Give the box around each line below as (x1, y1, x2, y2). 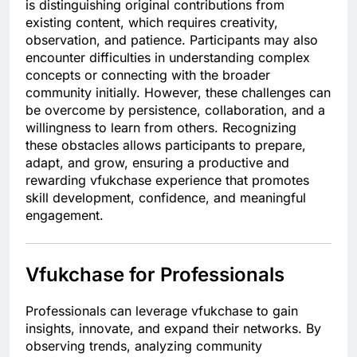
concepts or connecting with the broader (25, 66, 270, 83)
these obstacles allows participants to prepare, (25, 136, 306, 153)
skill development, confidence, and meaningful (25, 189, 306, 206)
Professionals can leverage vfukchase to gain (25, 302, 298, 319)
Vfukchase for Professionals (25, 262, 284, 286)
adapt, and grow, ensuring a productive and (25, 154, 289, 171)
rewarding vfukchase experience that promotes (25, 171, 309, 188)
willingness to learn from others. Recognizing (25, 119, 296, 135)
